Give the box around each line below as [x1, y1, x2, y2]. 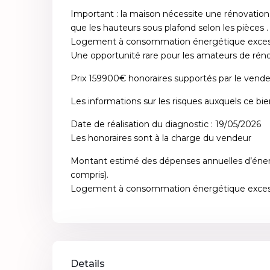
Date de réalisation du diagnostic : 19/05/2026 [71, 118, 261, 130]
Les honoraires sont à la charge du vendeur [71, 132, 251, 143]
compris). [71, 169, 108, 180]
